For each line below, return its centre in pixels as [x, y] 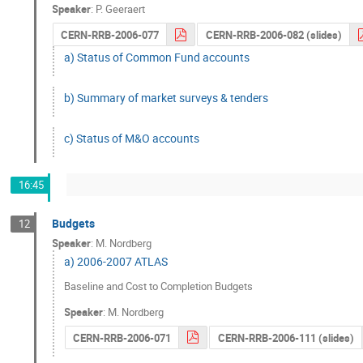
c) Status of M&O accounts [132, 139]
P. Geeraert [121, 9]
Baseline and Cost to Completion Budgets [159, 286]
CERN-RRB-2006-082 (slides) [273, 35]
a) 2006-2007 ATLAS [116, 262]
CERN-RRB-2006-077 [109, 35]
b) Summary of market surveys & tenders [167, 97]
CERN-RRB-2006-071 [122, 337]
